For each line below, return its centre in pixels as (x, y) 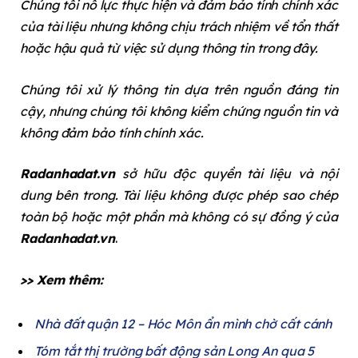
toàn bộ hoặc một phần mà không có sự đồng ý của (179, 217)
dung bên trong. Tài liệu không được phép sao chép (179, 195)
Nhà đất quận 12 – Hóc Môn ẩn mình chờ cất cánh (183, 324)
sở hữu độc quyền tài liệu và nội (226, 174)
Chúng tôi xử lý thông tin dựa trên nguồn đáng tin (179, 89)
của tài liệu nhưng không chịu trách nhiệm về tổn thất (179, 27)
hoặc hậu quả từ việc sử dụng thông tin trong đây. (169, 48)
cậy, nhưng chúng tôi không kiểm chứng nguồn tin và (179, 111)
